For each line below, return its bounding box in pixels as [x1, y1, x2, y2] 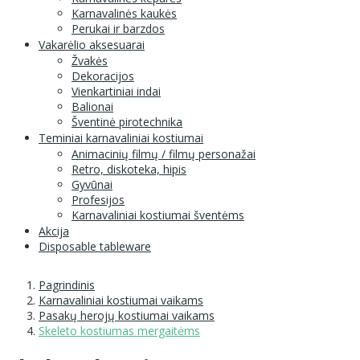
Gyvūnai [72, 176, 112, 192]
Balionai [72, 98, 113, 114]
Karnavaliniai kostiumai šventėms [72, 207, 244, 223]
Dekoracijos [72, 67, 134, 84]
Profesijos [72, 191, 125, 207]
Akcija [39, 223, 69, 239]
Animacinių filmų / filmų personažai [72, 145, 256, 162]
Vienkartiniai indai [72, 83, 161, 99]
